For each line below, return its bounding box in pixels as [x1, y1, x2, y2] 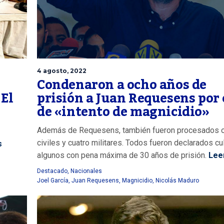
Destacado [37, 167, 67, 174]
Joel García [37, 176, 68, 184]
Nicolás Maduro [155, 176, 199, 184]
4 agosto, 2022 [37, 66, 86, 74]
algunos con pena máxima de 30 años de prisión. [37, 150, 206, 160]
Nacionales [70, 167, 102, 174]
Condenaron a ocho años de [37, 72, 207, 97]
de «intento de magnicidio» [37, 99, 209, 124]
